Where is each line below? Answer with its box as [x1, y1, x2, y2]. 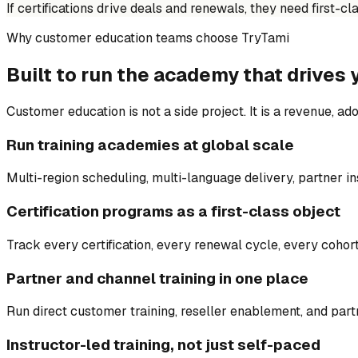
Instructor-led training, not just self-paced [6, 335, 320, 356]
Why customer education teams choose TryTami [6, 30, 289, 47]
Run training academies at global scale [6, 134, 294, 155]
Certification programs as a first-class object [6, 201, 340, 222]
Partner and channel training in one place [6, 268, 308, 288]
